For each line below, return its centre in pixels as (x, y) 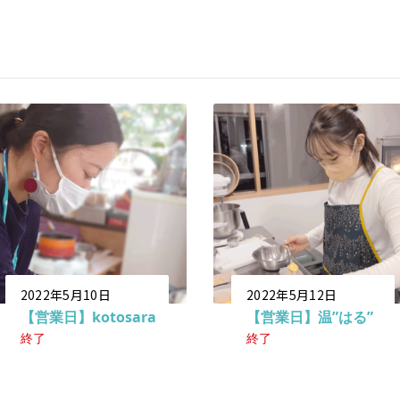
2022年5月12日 (292, 294)
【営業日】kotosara (88, 317)
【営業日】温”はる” (309, 317)
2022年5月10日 (65, 294)
